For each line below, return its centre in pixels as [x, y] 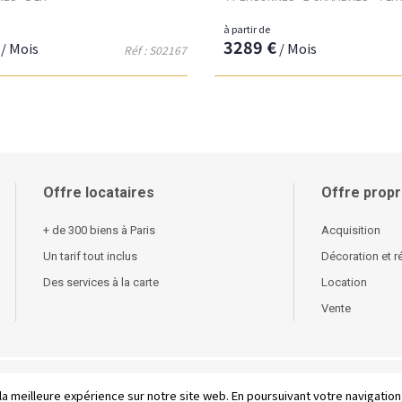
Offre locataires [99, 192]
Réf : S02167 [155, 49]
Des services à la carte [101, 282]
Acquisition [351, 230]
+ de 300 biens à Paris [100, 230]
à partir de [247, 28]
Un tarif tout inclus [91, 256]
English [179, 388]
